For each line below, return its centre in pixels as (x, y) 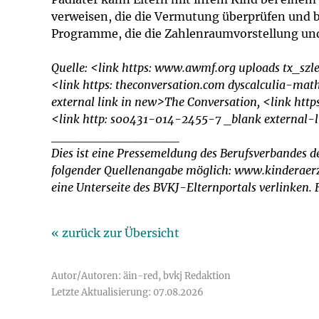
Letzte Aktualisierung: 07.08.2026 (127, 292)
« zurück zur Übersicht (115, 233)
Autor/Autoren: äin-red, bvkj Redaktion (141, 276)
